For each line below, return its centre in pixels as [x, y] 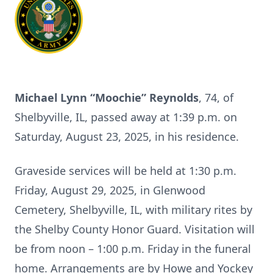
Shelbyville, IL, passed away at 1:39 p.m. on [126, 117]
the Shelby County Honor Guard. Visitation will [135, 229]
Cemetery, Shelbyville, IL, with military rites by [133, 210]
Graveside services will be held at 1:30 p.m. [126, 171]
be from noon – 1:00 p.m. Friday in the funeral [133, 249]
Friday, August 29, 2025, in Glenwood [110, 190]
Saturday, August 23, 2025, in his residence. [127, 136]
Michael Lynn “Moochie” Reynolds [107, 97]
